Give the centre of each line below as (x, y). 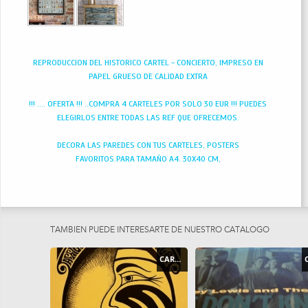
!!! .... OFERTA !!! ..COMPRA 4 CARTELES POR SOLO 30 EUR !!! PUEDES (148, 104)
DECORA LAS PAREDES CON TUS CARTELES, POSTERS (148, 145)
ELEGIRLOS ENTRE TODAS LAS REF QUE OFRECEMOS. (148, 118)
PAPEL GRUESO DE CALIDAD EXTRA (148, 76)
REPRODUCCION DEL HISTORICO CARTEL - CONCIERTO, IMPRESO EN (148, 63)
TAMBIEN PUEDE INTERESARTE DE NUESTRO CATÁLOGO (160, 230)
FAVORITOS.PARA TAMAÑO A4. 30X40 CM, (148, 159)
